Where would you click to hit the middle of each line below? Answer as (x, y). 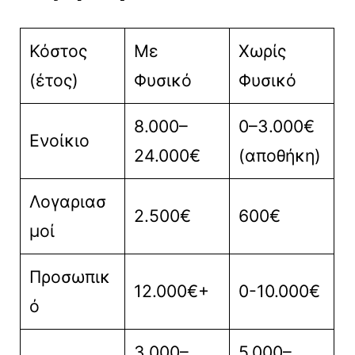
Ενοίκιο (59, 140)
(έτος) (53, 80)
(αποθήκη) (279, 155)
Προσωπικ (69, 276)
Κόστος (58, 50)
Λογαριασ (67, 201)
